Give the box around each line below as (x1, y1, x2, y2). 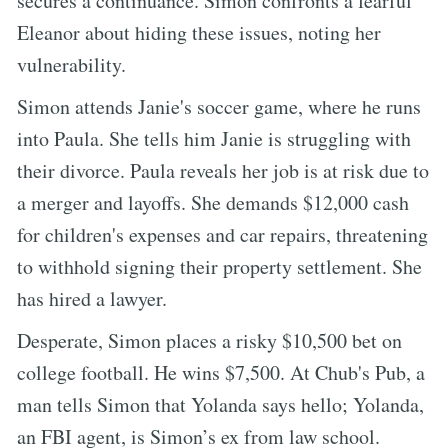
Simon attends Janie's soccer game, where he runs (17, 92, 421, 120)
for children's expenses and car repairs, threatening (17, 220, 428, 248)
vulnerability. (17, 50, 126, 78)
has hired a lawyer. (17, 284, 167, 312)
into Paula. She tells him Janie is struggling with (17, 124, 411, 152)
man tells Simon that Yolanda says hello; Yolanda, (17, 390, 424, 418)
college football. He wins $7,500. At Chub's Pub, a (17, 358, 425, 386)
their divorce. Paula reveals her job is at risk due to (17, 156, 429, 184)
